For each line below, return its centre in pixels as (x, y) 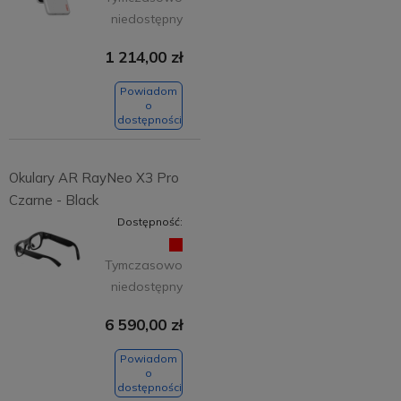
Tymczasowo (144, 264)
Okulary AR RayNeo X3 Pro (94, 177)
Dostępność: (150, 221)
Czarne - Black (53, 200)
